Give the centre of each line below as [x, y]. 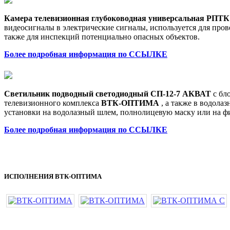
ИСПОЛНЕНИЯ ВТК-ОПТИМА [53, 176]
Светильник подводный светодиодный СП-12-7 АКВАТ [108, 93]
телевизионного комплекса [53, 103]
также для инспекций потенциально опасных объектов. [102, 36]
